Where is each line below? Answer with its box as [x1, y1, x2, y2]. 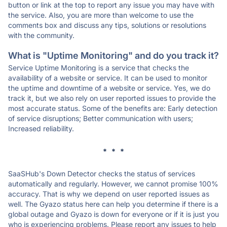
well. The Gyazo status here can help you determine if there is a [8, 200, 218, 208]
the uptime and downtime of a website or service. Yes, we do [8, 84, 210, 92]
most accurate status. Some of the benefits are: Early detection [8, 104, 217, 112]
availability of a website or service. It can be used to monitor [8, 73, 207, 82]
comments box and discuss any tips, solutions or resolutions [8, 21, 206, 29]
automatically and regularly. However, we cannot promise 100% [8, 179, 218, 188]
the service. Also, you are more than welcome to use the [8, 11, 194, 19]
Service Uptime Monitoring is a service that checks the [8, 63, 189, 72]
